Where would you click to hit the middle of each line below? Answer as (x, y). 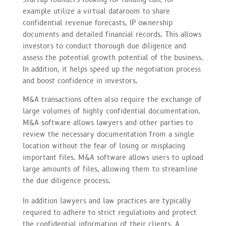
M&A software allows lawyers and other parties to (107, 123)
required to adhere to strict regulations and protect (109, 213)
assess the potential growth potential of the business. (113, 58)
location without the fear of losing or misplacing (104, 146)
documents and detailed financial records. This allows (112, 35)
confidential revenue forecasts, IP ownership (97, 23)
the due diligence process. (66, 181)
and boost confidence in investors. (80, 81)
